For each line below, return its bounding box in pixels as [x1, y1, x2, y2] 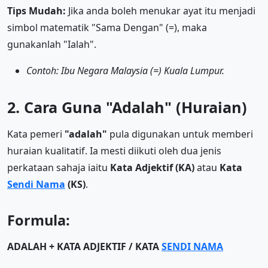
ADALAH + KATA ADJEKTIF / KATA [7, 240, 162, 254]
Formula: [7, 211, 70, 230]
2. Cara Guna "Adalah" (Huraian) [7, 97, 247, 118]
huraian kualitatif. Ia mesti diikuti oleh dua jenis [7, 144, 221, 158]
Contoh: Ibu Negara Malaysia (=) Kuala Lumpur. [26, 64, 224, 78]
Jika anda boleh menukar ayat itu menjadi [66, 4, 255, 18]
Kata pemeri [7, 127, 65, 141]
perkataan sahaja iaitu [7, 161, 110, 175]
